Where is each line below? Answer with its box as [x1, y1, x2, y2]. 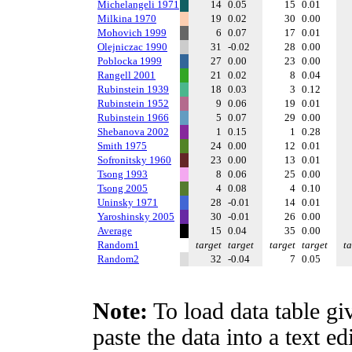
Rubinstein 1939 [97, 83, 169, 95]
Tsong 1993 [97, 168, 148, 180]
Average [97, 225, 132, 236]
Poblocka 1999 [97, 55, 162, 67]
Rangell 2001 [97, 69, 156, 81]
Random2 [97, 253, 139, 265]
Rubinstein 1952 [97, 97, 169, 109]
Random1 [97, 239, 139, 251]
